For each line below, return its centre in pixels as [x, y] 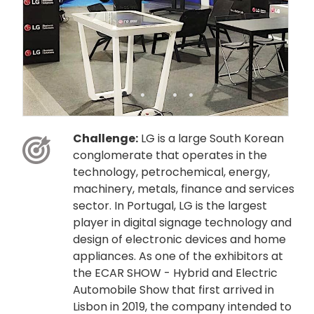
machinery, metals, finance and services [184, 189]
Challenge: [105, 138]
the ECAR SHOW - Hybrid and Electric [175, 273]
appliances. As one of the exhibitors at [178, 256]
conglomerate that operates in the [170, 155]
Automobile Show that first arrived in [173, 289]
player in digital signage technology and [182, 222]
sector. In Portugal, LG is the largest [170, 205]
